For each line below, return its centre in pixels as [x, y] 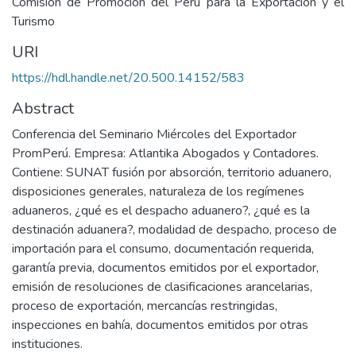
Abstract [43, 108]
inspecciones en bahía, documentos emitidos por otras [160, 325]
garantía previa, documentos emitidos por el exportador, [165, 268]
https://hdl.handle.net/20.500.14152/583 [128, 78]
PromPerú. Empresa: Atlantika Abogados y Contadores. [165, 153]
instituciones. [47, 344]
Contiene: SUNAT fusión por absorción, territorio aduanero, [172, 172]
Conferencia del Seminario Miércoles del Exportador [154, 134]
